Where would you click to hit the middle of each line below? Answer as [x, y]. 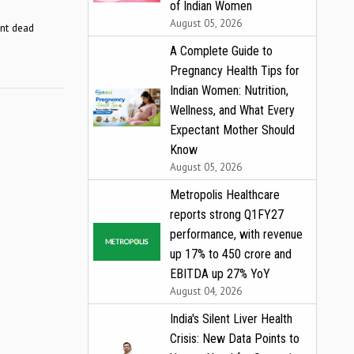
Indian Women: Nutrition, [229, 90]
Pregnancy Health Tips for [235, 70]
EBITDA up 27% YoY [220, 273]
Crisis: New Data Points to [235, 338]
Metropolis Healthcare [225, 194]
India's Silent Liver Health [231, 318]
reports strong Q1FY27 [227, 214]
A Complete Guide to [221, 51]
